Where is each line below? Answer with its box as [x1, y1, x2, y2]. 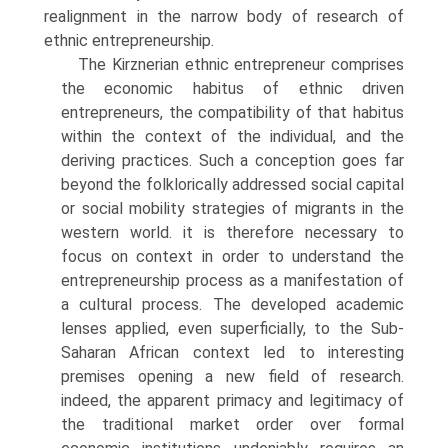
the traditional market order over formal [61, 415, 404, 434]
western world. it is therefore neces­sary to [61, 223, 404, 242]
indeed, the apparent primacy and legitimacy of [61, 391, 404, 410]
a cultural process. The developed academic [61, 295, 404, 314]
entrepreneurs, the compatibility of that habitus [61, 103, 404, 122]
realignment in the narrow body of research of [44, 7, 404, 26]
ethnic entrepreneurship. [44, 31, 214, 50]
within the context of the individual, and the [61, 127, 404, 146]
